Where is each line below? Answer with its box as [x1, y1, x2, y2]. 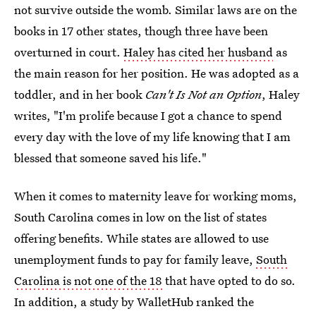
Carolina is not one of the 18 [14, 272, 165, 288]
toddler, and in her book [14, 85, 145, 102]
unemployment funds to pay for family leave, [14, 250, 256, 267]
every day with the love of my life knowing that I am [14, 128, 291, 145]
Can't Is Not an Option [145, 85, 262, 102]
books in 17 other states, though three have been [14, 22, 268, 39]
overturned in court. [14, 43, 123, 60]
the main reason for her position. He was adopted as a [14, 64, 299, 81]
